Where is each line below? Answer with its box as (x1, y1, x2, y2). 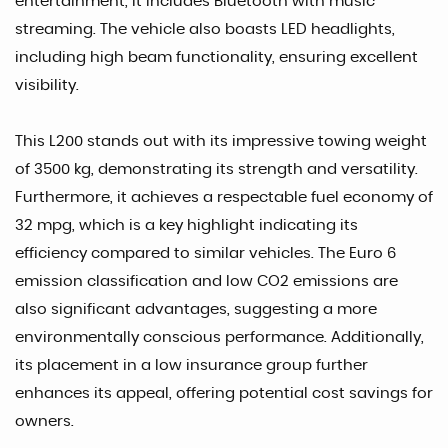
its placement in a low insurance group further (15, 357, 368, 373)
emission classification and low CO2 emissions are (15, 273, 398, 289)
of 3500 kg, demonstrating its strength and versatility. (15, 161, 418, 177)
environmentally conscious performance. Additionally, (15, 329, 424, 345)
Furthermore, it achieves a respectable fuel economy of (15, 189, 433, 205)
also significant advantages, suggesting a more (15, 301, 377, 317)
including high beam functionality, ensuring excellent (15, 49, 418, 65)
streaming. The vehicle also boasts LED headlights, (15, 21, 395, 37)
